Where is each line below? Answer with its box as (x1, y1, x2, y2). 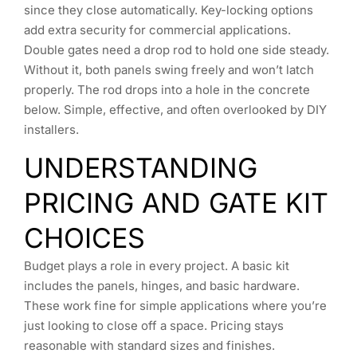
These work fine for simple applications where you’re (24, 297, 327, 313)
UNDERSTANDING (24, 151, 257, 184)
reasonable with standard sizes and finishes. (24, 337, 275, 353)
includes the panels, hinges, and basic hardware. (24, 277, 300, 293)
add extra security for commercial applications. (24, 22, 291, 37)
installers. (24, 121, 79, 137)
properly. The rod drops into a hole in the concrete (24, 81, 310, 97)
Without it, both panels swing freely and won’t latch (24, 61, 314, 77)
